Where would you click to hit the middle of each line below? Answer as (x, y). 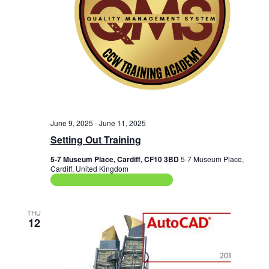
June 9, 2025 (71, 123)
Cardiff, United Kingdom (89, 169)
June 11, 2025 (122, 123)
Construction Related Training (117, 180)
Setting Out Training (95, 140)
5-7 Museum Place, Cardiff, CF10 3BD (115, 159)
